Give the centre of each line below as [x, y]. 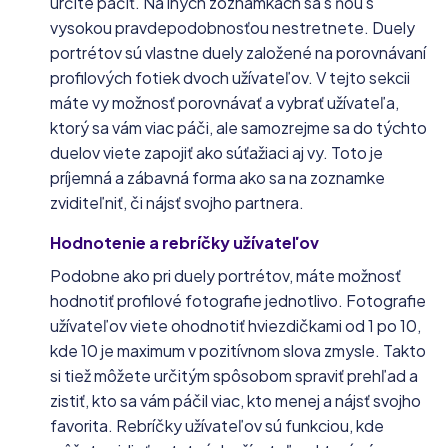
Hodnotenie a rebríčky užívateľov [184, 242]
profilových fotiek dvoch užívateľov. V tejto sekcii [230, 77]
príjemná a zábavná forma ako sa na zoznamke [217, 177]
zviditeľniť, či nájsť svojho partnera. [177, 202]
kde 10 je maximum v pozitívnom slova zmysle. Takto [238, 350]
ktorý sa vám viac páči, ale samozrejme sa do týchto [238, 127]
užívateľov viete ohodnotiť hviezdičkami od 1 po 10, [235, 325]
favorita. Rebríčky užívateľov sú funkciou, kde [217, 425]
